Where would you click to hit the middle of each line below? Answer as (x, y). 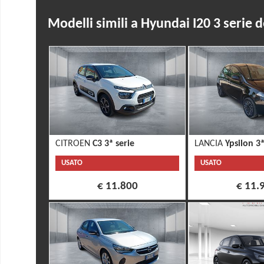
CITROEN (74, 144)
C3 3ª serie (113, 144)
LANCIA (210, 144)
